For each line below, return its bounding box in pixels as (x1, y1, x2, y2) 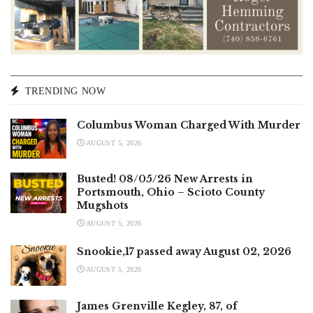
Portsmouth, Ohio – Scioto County (77, 186, 265, 199)
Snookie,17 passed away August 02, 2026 (77, 245, 291, 259)
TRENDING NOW (24, 86, 106, 97)
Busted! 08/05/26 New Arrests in (77, 173, 253, 186)
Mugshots (77, 199, 129, 212)
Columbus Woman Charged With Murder (77, 119, 300, 132)
